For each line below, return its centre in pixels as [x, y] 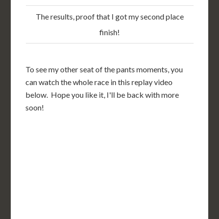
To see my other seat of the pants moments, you [104, 69]
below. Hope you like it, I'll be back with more [102, 94]
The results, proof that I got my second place [109, 16]
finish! [109, 32]
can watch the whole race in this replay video [99, 82]
